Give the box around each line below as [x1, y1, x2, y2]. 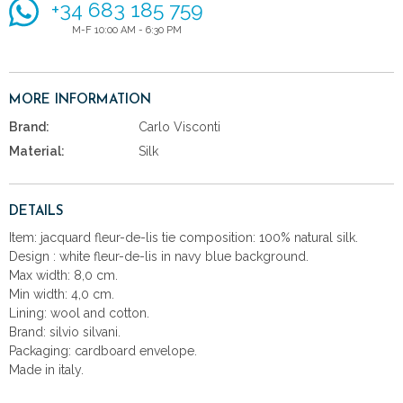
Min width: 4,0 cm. [9, 286, 114, 301]
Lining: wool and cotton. [9, 305, 149, 320]
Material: [9, 143, 65, 158]
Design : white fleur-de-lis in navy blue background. [9, 248, 309, 264]
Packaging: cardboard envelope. [9, 343, 197, 358]
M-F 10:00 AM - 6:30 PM [72, 23, 183, 36]
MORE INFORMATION [9, 93, 151, 107]
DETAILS [9, 204, 64, 219]
